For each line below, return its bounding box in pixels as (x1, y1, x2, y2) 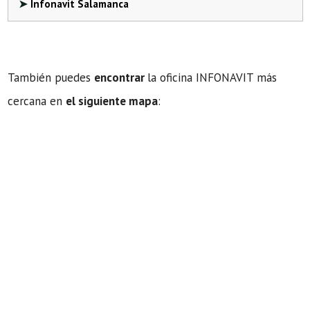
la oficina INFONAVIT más (147, 70, 277, 85)
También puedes (8, 70, 94, 85)
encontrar (94, 70, 147, 85)
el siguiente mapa (66, 93, 158, 109)
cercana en (8, 93, 66, 109)
